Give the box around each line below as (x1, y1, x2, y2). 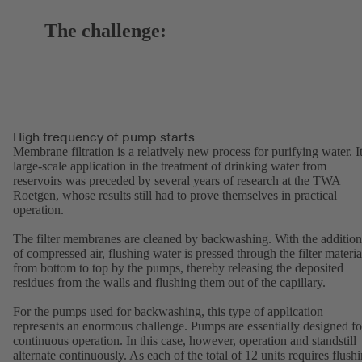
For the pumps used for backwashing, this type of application (13, 305, 323, 319)
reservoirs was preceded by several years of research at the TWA (13, 174, 340, 188)
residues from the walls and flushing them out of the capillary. (13, 276, 326, 290)
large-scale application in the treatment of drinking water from (13, 159, 326, 174)
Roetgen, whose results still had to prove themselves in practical (13, 188, 337, 203)
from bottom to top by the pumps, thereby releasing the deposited (13, 261, 343, 276)
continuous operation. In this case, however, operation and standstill (13, 334, 356, 348)
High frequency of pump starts (13, 128, 195, 145)
